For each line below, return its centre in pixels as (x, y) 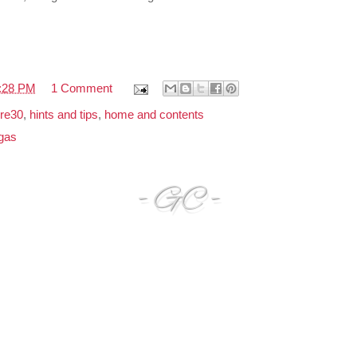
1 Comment (82, 88)
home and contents (154, 115)
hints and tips (64, 115)
